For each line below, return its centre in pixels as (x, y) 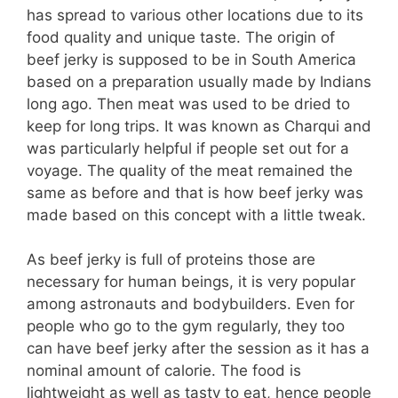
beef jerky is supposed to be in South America (191, 59)
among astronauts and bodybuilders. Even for (191, 304)
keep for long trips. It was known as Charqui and (199, 126)
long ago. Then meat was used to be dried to (188, 103)
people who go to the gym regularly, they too (186, 326)
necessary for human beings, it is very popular (191, 282)
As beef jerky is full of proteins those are (171, 260)
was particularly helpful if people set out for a (188, 148)
